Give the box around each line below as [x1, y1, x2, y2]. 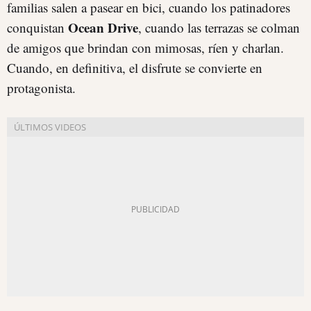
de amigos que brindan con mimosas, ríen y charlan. [7, 39, 284, 56]
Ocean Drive [68, 18, 138, 37]
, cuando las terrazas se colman [138, 19, 300, 36]
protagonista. [7, 79, 76, 96]
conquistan [7, 19, 68, 36]
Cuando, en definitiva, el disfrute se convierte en [7, 59, 262, 76]
